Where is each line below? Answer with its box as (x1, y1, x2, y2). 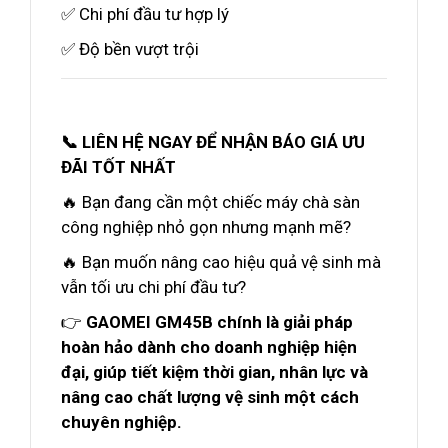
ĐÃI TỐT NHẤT (61, 157, 176, 177)
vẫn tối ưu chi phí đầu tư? (61, 277, 246, 297)
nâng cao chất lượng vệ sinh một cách (61, 387, 359, 407)
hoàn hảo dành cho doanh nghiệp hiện (61, 337, 357, 357)
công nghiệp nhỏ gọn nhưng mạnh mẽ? (61, 217, 351, 237)
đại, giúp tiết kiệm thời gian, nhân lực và (61, 362, 368, 382)
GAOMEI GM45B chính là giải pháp (86, 312, 353, 332)
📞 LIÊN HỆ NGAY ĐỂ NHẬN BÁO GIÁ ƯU (61, 132, 365, 152)
